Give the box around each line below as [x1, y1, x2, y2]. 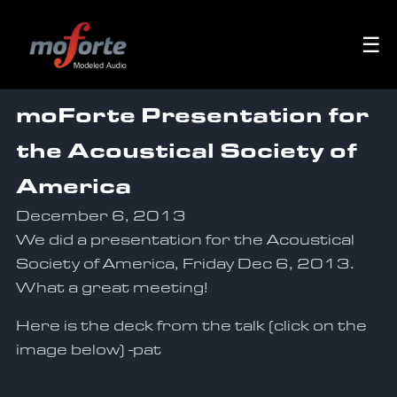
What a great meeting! [15, 277, 208, 296]
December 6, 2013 [15, 206, 186, 224]
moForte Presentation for [15, 99, 369, 128]
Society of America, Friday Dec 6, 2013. [15, 253, 354, 272]
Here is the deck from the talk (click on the [15, 315, 367, 334]
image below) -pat [15, 339, 161, 358]
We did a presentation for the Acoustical [15, 230, 354, 248]
